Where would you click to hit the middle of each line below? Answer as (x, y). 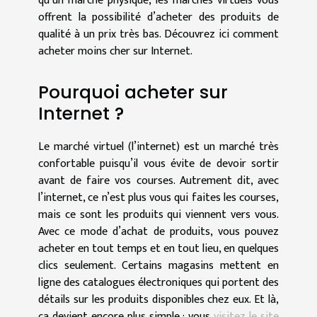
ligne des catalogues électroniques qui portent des (158, 283)
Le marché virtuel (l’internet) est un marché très (158, 147)
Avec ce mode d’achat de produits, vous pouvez (158, 232)
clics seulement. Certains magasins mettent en (158, 266)
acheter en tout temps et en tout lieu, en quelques (158, 249)
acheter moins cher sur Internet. (115, 51)
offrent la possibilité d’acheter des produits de (158, 17)
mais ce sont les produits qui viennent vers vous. (158, 215)
